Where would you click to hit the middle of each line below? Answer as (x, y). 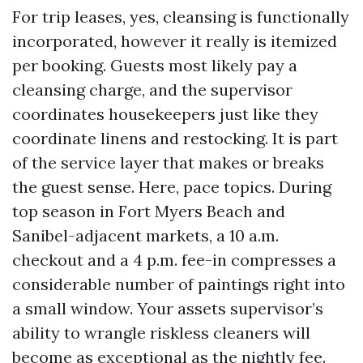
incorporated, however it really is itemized (175, 41)
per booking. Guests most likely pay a (155, 65)
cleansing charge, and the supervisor (152, 90)
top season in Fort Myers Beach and (149, 211)
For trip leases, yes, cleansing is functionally (181, 17)
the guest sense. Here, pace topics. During (172, 187)
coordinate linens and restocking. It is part (175, 138)
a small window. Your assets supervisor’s (168, 308)
